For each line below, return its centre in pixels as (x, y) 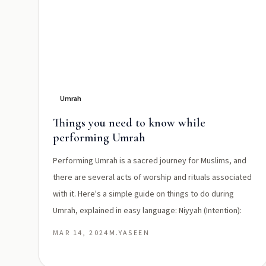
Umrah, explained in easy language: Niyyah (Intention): (147, 211)
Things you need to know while (129, 123)
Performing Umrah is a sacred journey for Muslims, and (150, 161)
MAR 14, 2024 (81, 233)
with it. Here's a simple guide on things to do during (143, 194)
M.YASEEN (129, 233)
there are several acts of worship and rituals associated (152, 178)
